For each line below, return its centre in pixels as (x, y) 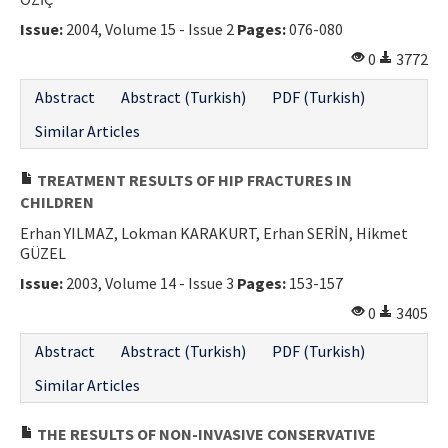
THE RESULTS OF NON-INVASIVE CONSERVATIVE (205, 433)
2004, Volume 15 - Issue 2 (150, 28)
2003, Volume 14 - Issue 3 (150, 282)
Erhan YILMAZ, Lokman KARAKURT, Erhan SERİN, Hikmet (214, 232)
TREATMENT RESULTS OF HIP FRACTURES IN (193, 179)
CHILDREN (57, 201)
